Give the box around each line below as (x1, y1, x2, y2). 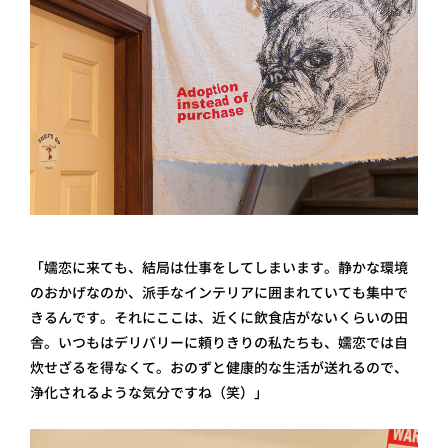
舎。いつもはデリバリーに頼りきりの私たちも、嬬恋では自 (30, 332, 408, 352)
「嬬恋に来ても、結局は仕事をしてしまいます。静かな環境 (30, 257, 408, 277)
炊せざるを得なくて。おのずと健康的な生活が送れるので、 (30, 357, 408, 377)
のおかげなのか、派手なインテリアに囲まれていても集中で (30, 282, 408, 302)
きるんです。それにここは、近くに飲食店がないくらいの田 (30, 307, 408, 327)
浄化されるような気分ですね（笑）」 (30, 382, 268, 402)
